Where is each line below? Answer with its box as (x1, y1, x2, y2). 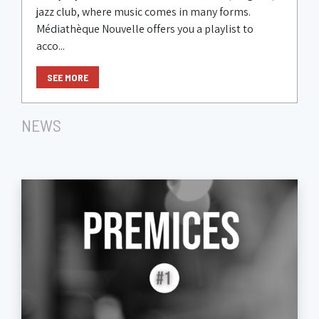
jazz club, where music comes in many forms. (36, 4, 251, 20)
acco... (36, 38, 65, 54)
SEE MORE (47, 71, 88, 84)
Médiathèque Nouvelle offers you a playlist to (36, 21, 253, 37)
